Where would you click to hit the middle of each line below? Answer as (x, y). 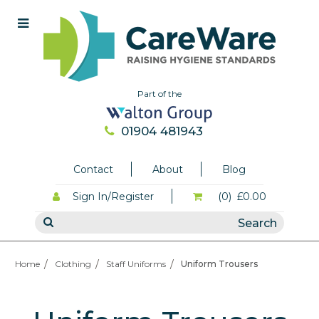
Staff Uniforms (136, 264)
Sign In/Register (113, 197)
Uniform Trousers (219, 264)
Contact (93, 170)
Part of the (159, 94)
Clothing (73, 264)
